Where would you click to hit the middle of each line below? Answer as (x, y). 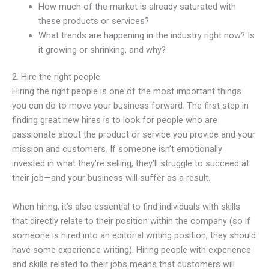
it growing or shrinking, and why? (102, 50)
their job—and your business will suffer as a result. (111, 178)
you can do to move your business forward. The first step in (130, 106)
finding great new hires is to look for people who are (115, 120)
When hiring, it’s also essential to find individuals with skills (126, 206)
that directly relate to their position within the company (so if (131, 221)
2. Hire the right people (56, 77)
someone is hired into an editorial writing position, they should (134, 235)
